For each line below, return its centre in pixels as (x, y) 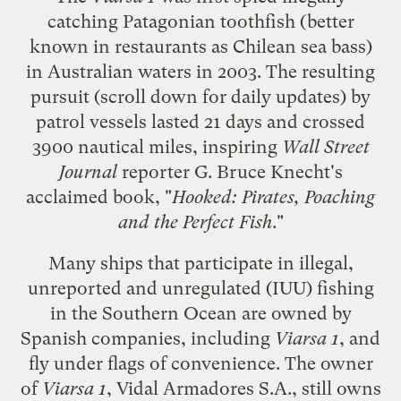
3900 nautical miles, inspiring (157, 146)
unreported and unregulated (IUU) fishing (200, 288)
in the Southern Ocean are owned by (200, 313)
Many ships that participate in (173, 263)
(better (324, 21)
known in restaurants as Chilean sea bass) (200, 46)
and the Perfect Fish (195, 222)
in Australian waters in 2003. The (164, 71)
